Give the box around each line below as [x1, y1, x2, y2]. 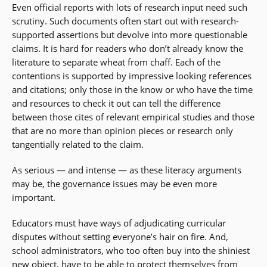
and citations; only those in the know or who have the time [12, 83, 253, 96]
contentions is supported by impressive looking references [12, 70, 252, 82]
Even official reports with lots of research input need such [12, 1, 247, 14]
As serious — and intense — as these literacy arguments [12, 164, 241, 176]
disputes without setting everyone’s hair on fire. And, [12, 231, 228, 243]
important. [12, 191, 55, 204]
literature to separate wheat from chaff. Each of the [12, 56, 221, 69]
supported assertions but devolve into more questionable [12, 29, 247, 41]
